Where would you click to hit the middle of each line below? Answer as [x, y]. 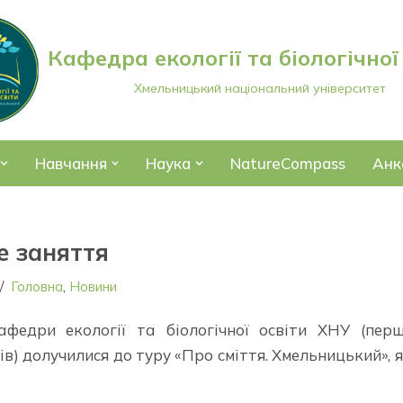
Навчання [71, 163]
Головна [37, 287]
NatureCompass [287, 163]
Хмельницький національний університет [260, 88]
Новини [94, 287]
